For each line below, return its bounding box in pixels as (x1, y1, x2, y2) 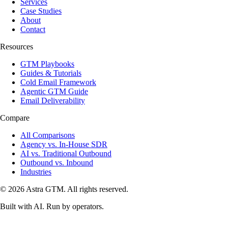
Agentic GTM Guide (20, 87, 88, 96)
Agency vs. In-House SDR (20, 139, 107, 149)
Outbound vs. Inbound (20, 158, 93, 167)
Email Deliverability (20, 96, 85, 105)
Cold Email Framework (20, 77, 96, 87)
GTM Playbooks (20, 59, 74, 68)
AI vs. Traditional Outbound (20, 149, 111, 158)
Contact (20, 24, 45, 34)
